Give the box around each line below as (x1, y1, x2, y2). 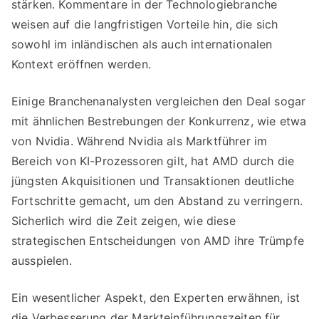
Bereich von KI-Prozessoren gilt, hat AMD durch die (11, 154, 295, 168)
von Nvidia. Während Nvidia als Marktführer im (11, 134, 268, 148)
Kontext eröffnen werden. (11, 57, 151, 71)
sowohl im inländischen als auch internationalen (11, 37, 273, 51)
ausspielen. (11, 253, 72, 268)
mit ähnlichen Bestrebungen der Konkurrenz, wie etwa (11, 114, 307, 128)
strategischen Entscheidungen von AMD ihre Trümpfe (11, 234, 304, 248)
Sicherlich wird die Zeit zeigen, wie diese (11, 214, 236, 228)
